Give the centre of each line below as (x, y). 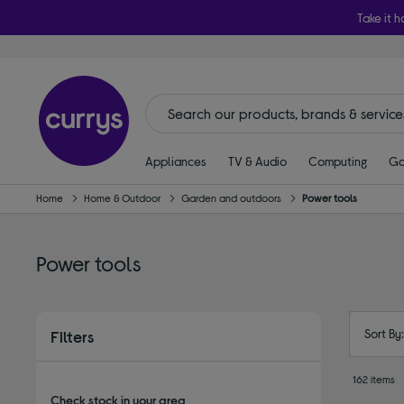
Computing (337, 161)
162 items (374, 378)
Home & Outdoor (123, 197)
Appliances (175, 161)
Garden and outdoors (232, 197)
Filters (73, 336)
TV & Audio (257, 161)
